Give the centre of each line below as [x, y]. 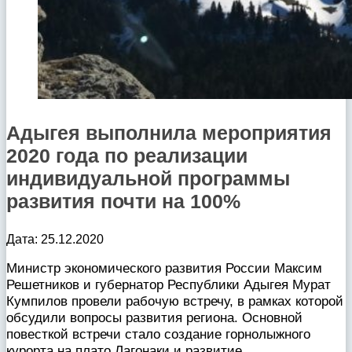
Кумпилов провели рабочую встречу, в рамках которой [175, 301]
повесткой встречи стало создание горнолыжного [158, 334]
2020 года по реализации [127, 155]
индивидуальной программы [148, 178]
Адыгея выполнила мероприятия [169, 132]
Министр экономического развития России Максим [164, 268]
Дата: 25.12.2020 [55, 239]
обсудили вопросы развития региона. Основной [154, 317]
